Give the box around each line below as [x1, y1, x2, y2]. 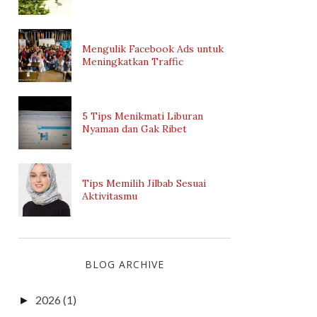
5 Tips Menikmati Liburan [82, 110, 203, 122]
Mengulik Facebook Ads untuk [82, 42, 224, 55]
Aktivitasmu [82, 190, 137, 202]
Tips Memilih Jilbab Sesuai [82, 177, 206, 190]
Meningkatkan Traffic [82, 55, 183, 68]
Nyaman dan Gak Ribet [82, 122, 187, 135]
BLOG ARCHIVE [85, 257, 164, 271]
